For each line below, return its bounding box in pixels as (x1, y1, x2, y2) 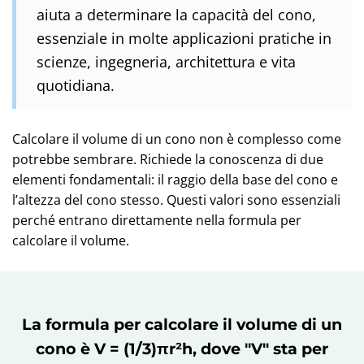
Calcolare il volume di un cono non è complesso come (12, 130, 341, 148)
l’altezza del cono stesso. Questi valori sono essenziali (12, 191, 340, 209)
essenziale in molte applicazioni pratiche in (37, 28, 331, 48)
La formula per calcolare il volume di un (22, 314, 342, 334)
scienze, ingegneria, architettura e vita (37, 51, 296, 71)
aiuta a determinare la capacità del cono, (37, 4, 316, 24)
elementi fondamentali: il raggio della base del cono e (12, 171, 338, 188)
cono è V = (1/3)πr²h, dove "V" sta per (36, 339, 328, 358)
